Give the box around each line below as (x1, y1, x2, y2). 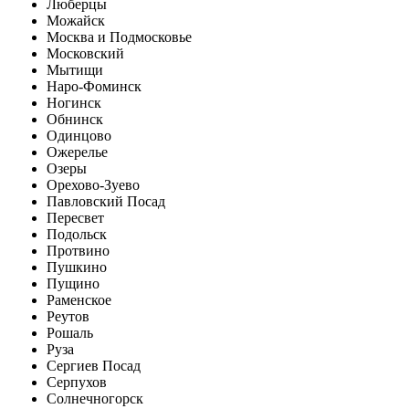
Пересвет (47, 210, 104, 225)
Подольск (47, 226, 107, 242)
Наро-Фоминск (47, 79, 142, 94)
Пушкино (47, 259, 107, 275)
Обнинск (47, 111, 103, 127)
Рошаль (47, 325, 93, 341)
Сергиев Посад (47, 358, 141, 373)
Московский (47, 46, 124, 61)
